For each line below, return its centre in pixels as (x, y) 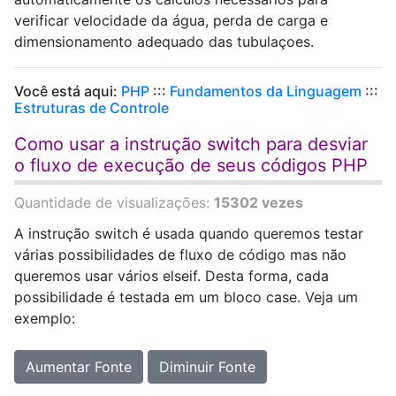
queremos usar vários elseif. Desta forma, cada (171, 276)
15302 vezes (259, 202)
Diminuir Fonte (207, 367)
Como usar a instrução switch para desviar (191, 144)
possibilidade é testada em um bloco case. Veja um (186, 297)
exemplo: (45, 318)
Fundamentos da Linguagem (266, 91)
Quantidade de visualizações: (114, 202)
